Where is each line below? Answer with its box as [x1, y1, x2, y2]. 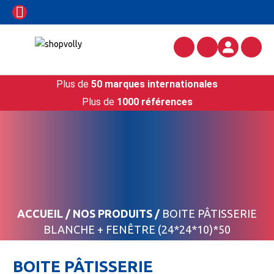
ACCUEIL [17, 207, 63, 220]
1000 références [116, 96, 193, 108]
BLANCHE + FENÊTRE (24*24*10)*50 [43, 223, 231, 235]
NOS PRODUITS [73, 207, 152, 220]
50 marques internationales [91, 78, 218, 90]
